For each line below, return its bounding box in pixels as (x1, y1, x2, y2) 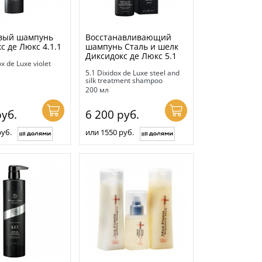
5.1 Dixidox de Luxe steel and (85, 68, 180, 78)
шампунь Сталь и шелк (85, 41, 179, 53)
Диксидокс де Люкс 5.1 (85, 50, 177, 62)
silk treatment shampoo (85, 75, 163, 86)
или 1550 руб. (85, 127, 135, 138)
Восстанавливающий (85, 32, 172, 43)
